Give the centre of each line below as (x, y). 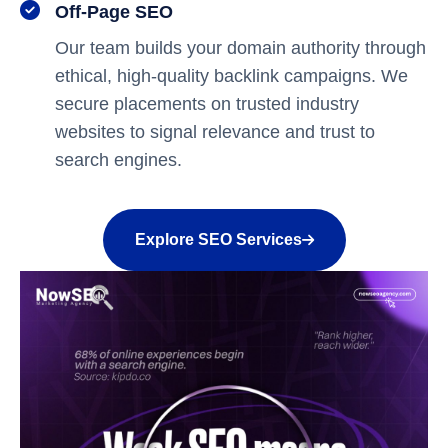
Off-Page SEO (114, 12)
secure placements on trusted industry (207, 104)
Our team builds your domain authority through (240, 48)
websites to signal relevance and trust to (215, 132)
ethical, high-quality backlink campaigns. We (231, 76)
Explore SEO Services (218, 239)
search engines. (118, 160)
